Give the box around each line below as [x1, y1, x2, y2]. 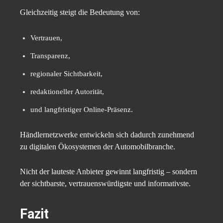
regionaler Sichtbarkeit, [30, 70, 103, 78]
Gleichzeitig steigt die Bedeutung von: [20, 8, 140, 17]
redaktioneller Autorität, [30, 88, 104, 96]
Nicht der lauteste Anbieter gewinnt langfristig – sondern [20, 167, 197, 176]
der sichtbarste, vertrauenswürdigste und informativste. [20, 179, 191, 188]
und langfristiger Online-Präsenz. [30, 106, 133, 114]
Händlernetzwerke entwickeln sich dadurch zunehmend [20, 130, 194, 139]
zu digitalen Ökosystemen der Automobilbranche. [20, 142, 175, 151]
